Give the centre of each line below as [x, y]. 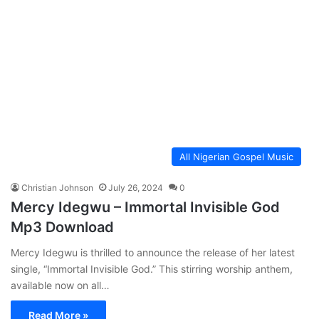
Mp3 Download [62, 227]
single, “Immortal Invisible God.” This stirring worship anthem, [152, 268]
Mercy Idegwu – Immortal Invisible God [145, 207]
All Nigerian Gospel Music [236, 156]
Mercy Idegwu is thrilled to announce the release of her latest [153, 252]
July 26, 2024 [136, 187]
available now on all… [60, 285]
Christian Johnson [57, 187]
